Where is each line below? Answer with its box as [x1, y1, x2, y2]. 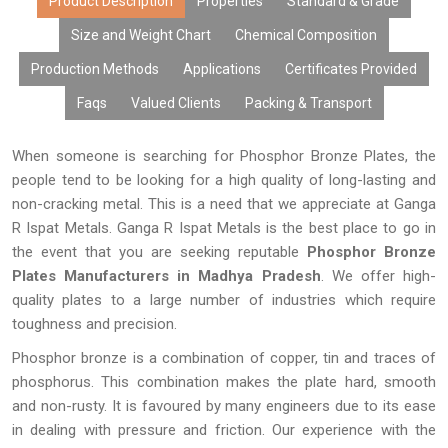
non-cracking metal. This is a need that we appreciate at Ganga [12, 195, 436, 213]
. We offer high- [320, 267, 437, 285]
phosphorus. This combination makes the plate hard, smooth [12, 373, 436, 391]
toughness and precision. [12, 315, 177, 333]
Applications [183, 61, 261, 77]
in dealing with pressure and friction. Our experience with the [12, 421, 436, 439]
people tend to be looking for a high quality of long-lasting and [12, 171, 436, 189]
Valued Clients [130, 95, 221, 111]
